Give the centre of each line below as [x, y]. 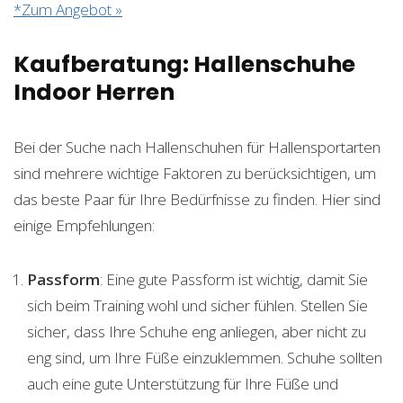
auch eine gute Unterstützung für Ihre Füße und [183, 384]
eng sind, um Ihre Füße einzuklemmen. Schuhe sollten [205, 358]
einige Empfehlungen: [84, 226]
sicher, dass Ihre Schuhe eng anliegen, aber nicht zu [197, 332]
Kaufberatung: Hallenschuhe [184, 65]
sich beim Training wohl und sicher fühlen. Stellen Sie [197, 306]
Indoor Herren [94, 93]
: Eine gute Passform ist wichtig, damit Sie [234, 280]
